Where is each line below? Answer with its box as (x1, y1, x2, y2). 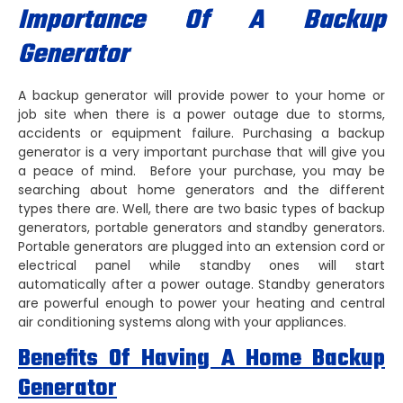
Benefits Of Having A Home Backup (18, 341, 385, 378)
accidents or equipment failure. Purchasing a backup (18, 124, 385, 142)
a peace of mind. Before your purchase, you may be (18, 162, 385, 180)
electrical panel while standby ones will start (18, 256, 385, 274)
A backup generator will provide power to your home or (18, 86, 385, 104)
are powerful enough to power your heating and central (18, 294, 385, 312)
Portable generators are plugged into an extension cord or (18, 237, 385, 255)
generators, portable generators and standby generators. (18, 219, 385, 237)
